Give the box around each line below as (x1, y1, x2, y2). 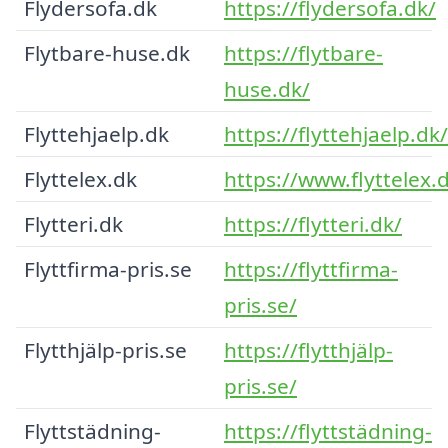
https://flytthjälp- (224, 335, 393, 364)
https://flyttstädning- (224, 416, 432, 445)
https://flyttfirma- (224, 254, 398, 283)
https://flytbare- (224, 38, 383, 67)
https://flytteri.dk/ (224, 209, 402, 238)
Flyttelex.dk (24, 164, 137, 193)
